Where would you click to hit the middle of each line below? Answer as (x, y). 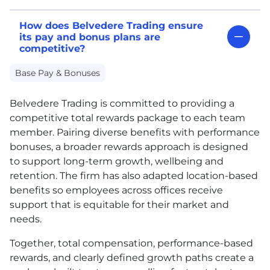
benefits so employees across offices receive (116, 190)
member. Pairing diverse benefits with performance (135, 132)
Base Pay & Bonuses (58, 73)
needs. (26, 219)
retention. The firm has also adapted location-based (134, 175)
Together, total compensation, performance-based (131, 243)
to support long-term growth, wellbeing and (117, 161)
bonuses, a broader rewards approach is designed (129, 146)
